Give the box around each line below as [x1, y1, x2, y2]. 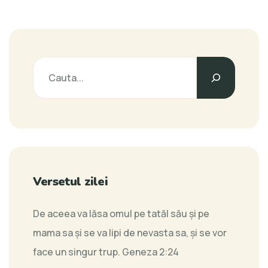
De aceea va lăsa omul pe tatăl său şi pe [33, 207, 209, 221]
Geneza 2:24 [122, 245, 179, 259]
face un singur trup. [33, 245, 122, 259]
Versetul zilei [33, 173, 108, 190]
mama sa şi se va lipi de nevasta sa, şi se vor [33, 226, 227, 240]
